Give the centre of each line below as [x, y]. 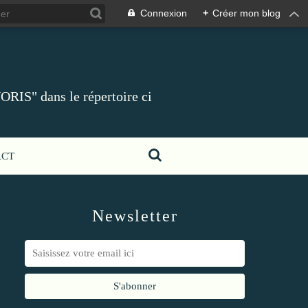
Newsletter [135, 216]
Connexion [164, 13]
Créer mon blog [246, 13]
